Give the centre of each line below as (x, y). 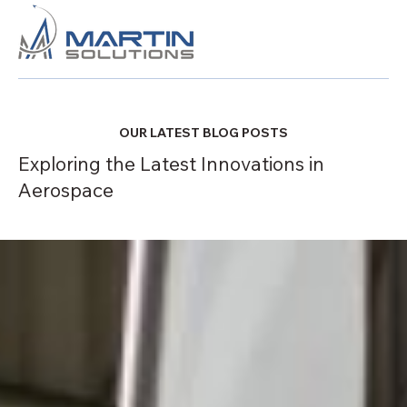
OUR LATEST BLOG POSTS (203, 133)
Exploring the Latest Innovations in (171, 164)
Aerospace (66, 190)
